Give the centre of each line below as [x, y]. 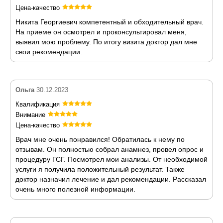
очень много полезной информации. [75, 189]
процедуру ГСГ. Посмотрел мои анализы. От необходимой [111, 159]
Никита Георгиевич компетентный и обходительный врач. [110, 22]
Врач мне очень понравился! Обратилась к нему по [100, 139]
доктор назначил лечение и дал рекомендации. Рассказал [111, 179]
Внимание [30, 114]
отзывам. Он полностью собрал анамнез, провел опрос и [110, 149]
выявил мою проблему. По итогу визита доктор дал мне [106, 42]
